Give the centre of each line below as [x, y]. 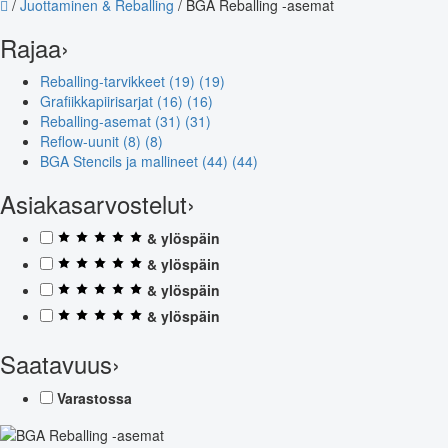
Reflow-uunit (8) [92, 140]
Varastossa [94, 397]
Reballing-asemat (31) [112, 120]
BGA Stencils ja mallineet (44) [136, 160]
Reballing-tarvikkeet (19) [119, 80]
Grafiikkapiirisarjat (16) [113, 100]
